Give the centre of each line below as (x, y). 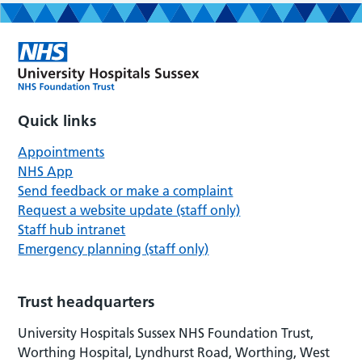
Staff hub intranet (72, 229)
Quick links (57, 120)
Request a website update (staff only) (129, 210)
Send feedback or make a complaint (126, 190)
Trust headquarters (86, 301)
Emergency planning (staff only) (114, 248)
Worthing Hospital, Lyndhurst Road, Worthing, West (174, 352)
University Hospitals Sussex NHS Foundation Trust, (166, 333)
